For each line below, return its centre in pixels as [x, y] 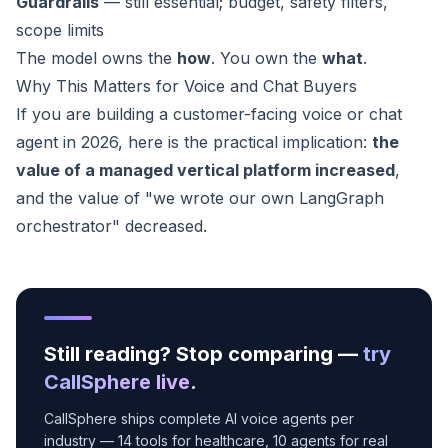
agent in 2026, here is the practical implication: [194, 142]
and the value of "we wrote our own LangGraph [200, 198]
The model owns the [96, 58]
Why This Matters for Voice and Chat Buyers [186, 86]
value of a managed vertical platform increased [205, 170]
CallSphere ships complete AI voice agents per [199, 419]
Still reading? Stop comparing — [203, 354]
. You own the [266, 58]
